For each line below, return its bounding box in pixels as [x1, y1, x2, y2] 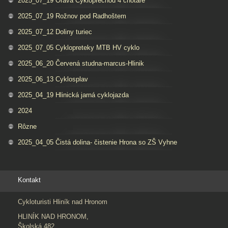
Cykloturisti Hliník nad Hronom [18, 197, 107, 206]
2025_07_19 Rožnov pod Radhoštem [18, 12, 126, 20]
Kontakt [18, 176, 41, 184]
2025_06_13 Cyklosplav [18, 75, 88, 83]
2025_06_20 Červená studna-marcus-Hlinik [18, 59, 144, 67]
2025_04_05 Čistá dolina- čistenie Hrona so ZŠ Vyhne [18, 138, 177, 146]
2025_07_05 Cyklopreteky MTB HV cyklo [18, 43, 139, 51]
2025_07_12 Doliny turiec [18, 27, 92, 36]
